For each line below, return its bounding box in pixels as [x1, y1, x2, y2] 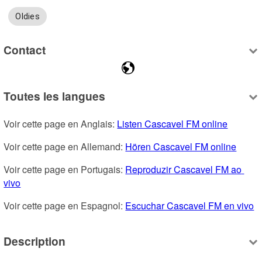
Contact [4, 41, 46, 58]
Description [4, 232, 66, 249]
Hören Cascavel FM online [125, 140, 237, 154]
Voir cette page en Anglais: [4, 117, 118, 131]
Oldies [15, 12, 40, 22]
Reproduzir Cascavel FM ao [125, 163, 242, 177]
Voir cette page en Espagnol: [4, 199, 126, 213]
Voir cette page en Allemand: [4, 140, 126, 154]
